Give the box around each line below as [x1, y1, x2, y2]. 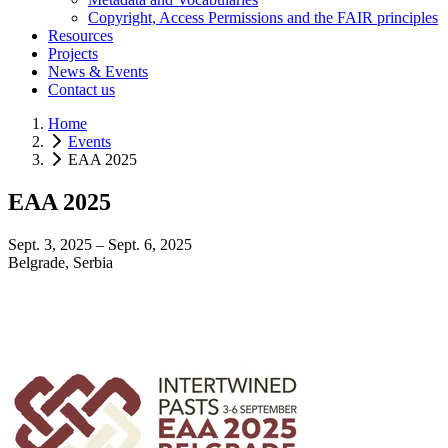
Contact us [48, 80, 115, 98]
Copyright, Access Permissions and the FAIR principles [88, 8, 438, 26]
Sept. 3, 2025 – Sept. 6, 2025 [8, 235, 192, 253]
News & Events [48, 62, 148, 80]
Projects [48, 44, 98, 62]
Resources [48, 26, 113, 44]
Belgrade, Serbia [8, 253, 113, 271]
